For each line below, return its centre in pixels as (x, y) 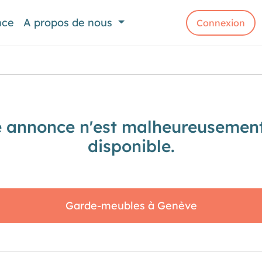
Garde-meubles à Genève (131, 206)
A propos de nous (70, 23)
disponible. (131, 146)
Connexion (221, 23)
